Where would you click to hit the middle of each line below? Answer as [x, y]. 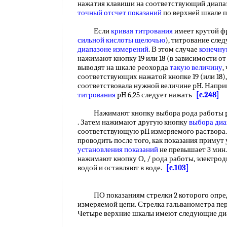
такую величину [196, 67]
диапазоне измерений [113, 49]
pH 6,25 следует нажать [156, 95]
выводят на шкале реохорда [124, 67]
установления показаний [118, 149]
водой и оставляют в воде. [122, 168]
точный [90, 13]
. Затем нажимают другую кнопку [133, 122]
